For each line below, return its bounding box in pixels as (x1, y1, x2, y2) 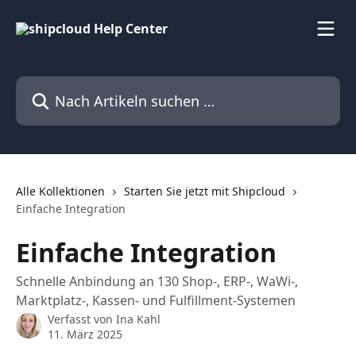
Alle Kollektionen (16, 184, 105, 199)
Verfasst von (48, 311, 116, 327)
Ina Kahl (116, 311, 161, 327)
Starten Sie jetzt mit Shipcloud (124, 184, 285, 199)
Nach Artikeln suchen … (15, 76, 157, 94)
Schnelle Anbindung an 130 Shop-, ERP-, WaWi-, (16, 273, 298, 290)
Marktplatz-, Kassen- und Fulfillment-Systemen (16, 292, 296, 309)
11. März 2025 (48, 327, 122, 342)
